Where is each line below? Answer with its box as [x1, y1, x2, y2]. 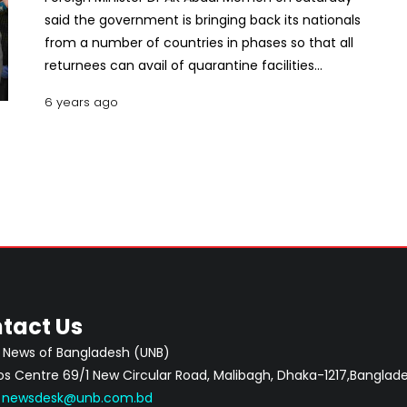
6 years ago [45, 94, 118, 111]
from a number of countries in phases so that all [45, 34, 353, 52]
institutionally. [45, 79, 135, 97]
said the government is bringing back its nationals [45, 11, 361, 29]
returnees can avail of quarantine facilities [45, 56, 314, 74]
